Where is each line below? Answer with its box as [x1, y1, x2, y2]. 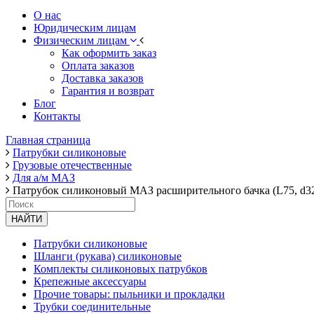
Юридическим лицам [34, 21, 136, 34]
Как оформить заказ [62, 46, 156, 59]
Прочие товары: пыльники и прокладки [34, 287, 225, 300]
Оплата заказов [62, 59, 135, 71]
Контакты [34, 109, 81, 122]
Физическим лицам [34, 34, 130, 46]
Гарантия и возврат [62, 84, 154, 97]
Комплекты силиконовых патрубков [34, 262, 207, 275]
